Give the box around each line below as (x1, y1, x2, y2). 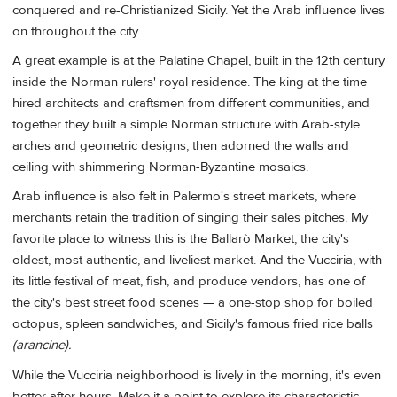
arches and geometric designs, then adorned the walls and (12, 137, 349, 155)
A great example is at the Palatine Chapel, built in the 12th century (12, 52, 385, 70)
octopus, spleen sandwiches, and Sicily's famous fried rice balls (12, 315, 373, 333)
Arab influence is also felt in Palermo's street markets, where (12, 188, 356, 206)
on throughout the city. (12, 22, 140, 40)
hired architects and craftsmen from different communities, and (12, 95, 370, 113)
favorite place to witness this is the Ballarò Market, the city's (12, 230, 349, 248)
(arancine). (12, 337, 71, 354)
